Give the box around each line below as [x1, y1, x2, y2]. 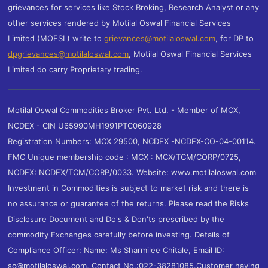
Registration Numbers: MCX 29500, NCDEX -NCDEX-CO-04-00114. [8, 136, 257, 146]
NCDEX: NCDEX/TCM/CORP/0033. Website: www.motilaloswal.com [8, 167, 257, 177]
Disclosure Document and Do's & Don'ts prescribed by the [8, 214, 225, 224]
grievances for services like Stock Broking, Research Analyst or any [8, 2, 260, 12]
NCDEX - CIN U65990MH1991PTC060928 [8, 120, 162, 130]
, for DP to [215, 33, 254, 43]
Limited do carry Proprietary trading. [8, 64, 143, 74]
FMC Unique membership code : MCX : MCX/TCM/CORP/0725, [8, 151, 242, 162]
